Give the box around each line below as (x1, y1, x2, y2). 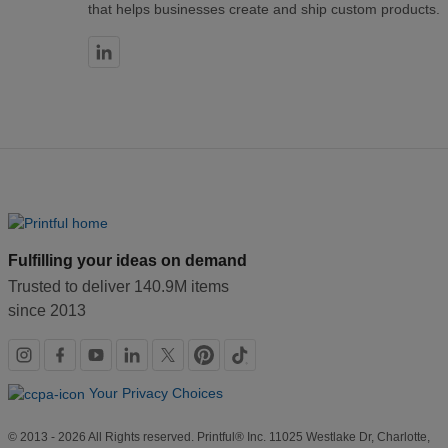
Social (7, 338, 90, 372)
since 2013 (8, 302, 86, 320)
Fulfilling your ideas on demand (8, 252, 247, 270)
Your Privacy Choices (89, 385, 223, 402)
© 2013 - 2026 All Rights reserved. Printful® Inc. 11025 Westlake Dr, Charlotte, (8, 430, 430, 445)
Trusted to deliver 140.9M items (8, 278, 229, 296)
